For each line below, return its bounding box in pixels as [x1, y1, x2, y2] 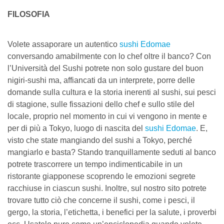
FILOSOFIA [7, 9, 50, 18]
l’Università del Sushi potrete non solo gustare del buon [7, 63, 203, 72]
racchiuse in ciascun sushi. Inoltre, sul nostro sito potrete [7, 183, 206, 192]
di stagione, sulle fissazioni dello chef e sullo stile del [7, 99, 194, 108]
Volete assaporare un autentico [7, 39, 119, 48]
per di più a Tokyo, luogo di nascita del [7, 123, 145, 132]
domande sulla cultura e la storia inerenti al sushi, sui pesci [7, 87, 216, 96]
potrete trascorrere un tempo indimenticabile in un [7, 159, 182, 168]
